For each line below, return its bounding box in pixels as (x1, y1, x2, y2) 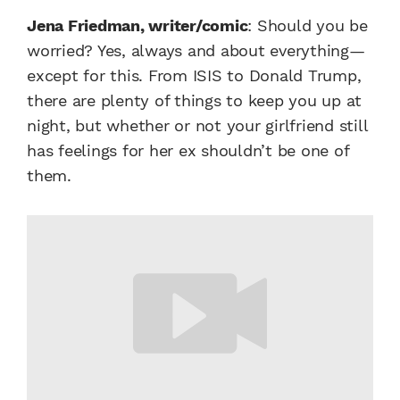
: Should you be (247, 16, 368, 36)
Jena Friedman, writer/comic (27, 16, 248, 36)
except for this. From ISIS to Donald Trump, (27, 66, 362, 86)
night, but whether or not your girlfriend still (27, 116, 368, 136)
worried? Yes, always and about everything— (27, 41, 365, 61)
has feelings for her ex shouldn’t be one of (27, 141, 349, 161)
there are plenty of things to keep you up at (27, 91, 362, 111)
